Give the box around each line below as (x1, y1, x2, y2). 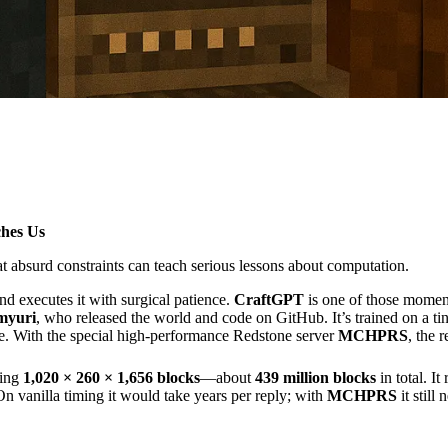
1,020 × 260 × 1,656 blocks (23, 369, 200, 387)
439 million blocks (255, 369, 376, 387)
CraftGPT (234, 291, 304, 309)
